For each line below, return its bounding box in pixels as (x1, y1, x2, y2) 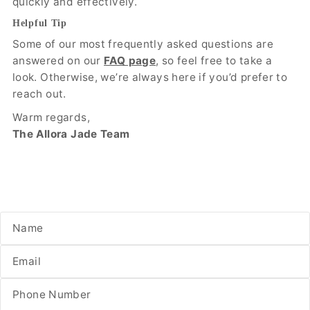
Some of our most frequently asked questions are (12, 37, 273, 51)
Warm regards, (12, 110, 90, 124)
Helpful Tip (12, 17, 67, 28)
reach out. (12, 86, 66, 100)
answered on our (12, 53, 104, 67)
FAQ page (104, 53, 156, 67)
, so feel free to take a (156, 53, 273, 67)
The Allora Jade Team (12, 127, 130, 140)
